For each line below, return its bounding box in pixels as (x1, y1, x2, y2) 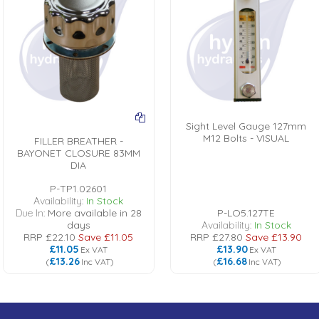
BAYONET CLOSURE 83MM (16, 146, 140, 159)
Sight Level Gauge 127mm (186, 119, 306, 132)
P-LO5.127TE (217, 206, 275, 219)
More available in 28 (47, 206, 142, 219)
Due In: (15, 206, 48, 219)
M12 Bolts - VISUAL (203, 131, 289, 145)
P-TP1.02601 (50, 182, 107, 195)
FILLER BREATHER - (33, 134, 123, 147)
